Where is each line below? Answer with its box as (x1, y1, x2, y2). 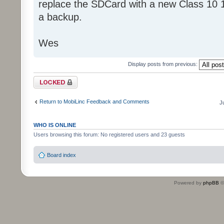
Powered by (174, 180, 203, 186)
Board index (47, 152, 76, 158)
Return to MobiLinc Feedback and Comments (39, 98, 149, 105)
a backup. (38, 11, 82, 22)
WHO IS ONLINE (33, 121, 76, 128)
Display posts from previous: (128, 60, 199, 67)
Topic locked (33, 75, 64, 82)
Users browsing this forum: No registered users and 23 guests (33, 131, 185, 137)
